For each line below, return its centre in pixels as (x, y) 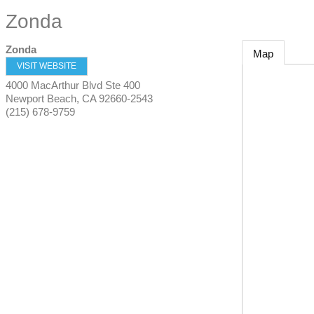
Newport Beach (41, 98)
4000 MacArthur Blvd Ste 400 (73, 85)
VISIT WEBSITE (47, 66)
